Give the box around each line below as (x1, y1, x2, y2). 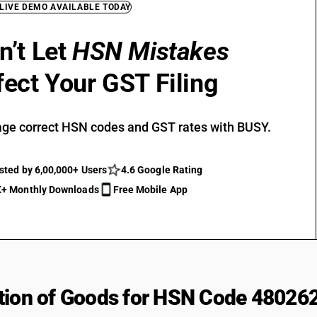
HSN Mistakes (72, 37, 229, 67)
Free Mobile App (113, 184, 188, 195)
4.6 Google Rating (120, 164, 203, 175)
